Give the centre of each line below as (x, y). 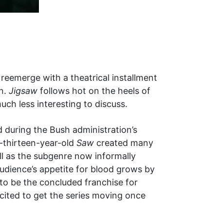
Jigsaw (23, 91)
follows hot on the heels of (94, 91)
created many (124, 143)
